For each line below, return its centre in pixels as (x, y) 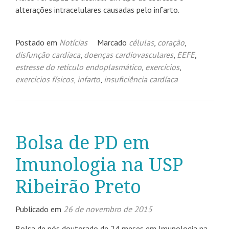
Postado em (37, 42)
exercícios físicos (44, 79)
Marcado (113, 42)
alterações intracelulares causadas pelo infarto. (97, 10)
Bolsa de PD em (83, 143)
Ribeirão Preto (78, 187)
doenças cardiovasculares (129, 55)
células (141, 42)
